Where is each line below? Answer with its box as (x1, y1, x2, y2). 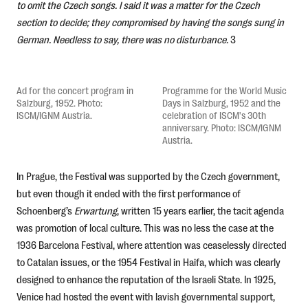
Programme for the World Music (162, 85, 287, 96)
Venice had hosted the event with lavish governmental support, (16, 290, 275, 302)
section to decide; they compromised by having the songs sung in (16, 16, 284, 28)
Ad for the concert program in (16, 85, 133, 96)
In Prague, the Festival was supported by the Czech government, (16, 170, 280, 182)
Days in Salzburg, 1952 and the (162, 97, 280, 108)
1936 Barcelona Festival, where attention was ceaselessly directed (16, 239, 287, 251)
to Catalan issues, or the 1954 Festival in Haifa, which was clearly (16, 256, 280, 268)
